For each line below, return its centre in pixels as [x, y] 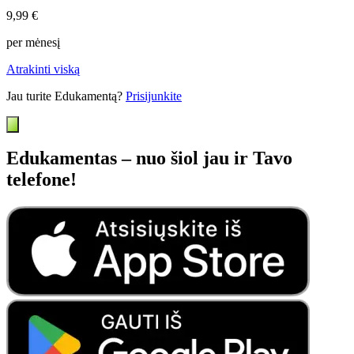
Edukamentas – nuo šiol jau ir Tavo [149, 158]
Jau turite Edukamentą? [66, 96]
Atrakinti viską [43, 69]
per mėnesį [33, 42]
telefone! [41, 180]
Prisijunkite [154, 96]
